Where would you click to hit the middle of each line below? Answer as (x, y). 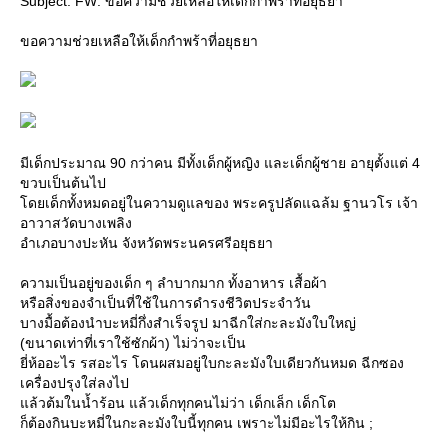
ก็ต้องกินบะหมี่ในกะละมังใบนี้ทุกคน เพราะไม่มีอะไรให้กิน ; (196, 423)
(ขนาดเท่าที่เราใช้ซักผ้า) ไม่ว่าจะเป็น (133, 343)
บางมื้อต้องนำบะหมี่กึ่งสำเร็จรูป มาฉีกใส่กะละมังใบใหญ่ (188, 323)
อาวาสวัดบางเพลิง (76, 223)
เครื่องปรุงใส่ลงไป (74, 383)
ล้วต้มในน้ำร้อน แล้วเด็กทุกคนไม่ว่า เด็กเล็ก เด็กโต (178, 403)
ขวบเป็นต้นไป (63, 183)
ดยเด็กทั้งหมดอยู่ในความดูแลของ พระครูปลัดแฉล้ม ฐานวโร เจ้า (219, 203)
